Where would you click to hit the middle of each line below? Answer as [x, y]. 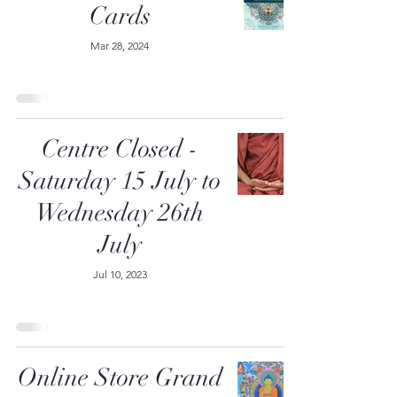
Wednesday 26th [120, 212]
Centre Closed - [120, 148]
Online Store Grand [120, 377]
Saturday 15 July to [120, 180]
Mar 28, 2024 [120, 45]
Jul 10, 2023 [120, 274]
